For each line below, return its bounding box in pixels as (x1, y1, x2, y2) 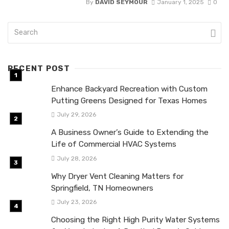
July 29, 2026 (56, 111, 96, 119)
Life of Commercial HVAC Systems (51, 140, 176, 149)
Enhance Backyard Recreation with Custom (51, 84, 208, 94)
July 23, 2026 (56, 198, 97, 205)
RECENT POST (8, 64, 71, 74)
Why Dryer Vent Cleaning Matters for (51, 171, 184, 181)
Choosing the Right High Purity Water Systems (51, 215, 220, 224)
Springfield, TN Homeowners (51, 183, 153, 193)
